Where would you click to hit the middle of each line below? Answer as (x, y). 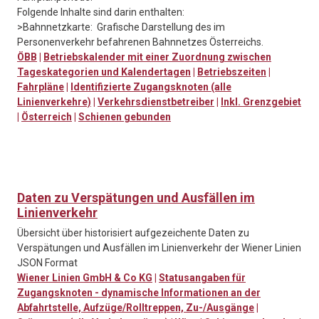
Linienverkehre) (54, 102)
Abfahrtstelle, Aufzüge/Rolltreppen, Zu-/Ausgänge (136, 308)
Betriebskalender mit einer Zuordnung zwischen (157, 57)
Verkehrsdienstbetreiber (156, 102)
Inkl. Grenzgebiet (261, 102)
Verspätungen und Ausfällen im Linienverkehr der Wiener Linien (159, 248)
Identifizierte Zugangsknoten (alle (151, 87)
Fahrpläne (41, 87)
